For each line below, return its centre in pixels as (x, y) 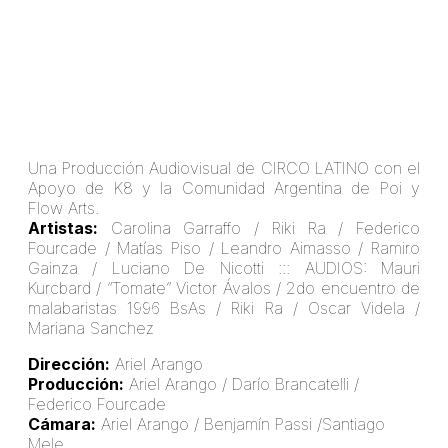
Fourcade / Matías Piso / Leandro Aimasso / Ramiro (224, 248)
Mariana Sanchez (91, 328)
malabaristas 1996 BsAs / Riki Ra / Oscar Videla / (224, 308)
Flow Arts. (63, 208)
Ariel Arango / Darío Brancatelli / (241, 384)
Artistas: (63, 228)
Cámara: (62, 424)
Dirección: (69, 364)
